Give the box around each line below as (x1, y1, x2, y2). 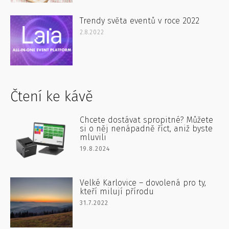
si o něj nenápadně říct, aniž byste (80, 124, 213, 134)
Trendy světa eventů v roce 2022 (80, 16, 200, 26)
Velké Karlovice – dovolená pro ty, (80, 178, 207, 188)
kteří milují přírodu (80, 187, 154, 197)
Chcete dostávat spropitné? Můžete (80, 115, 214, 125)
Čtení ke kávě (10, 88, 93, 105)
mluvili (80, 132, 107, 143)
